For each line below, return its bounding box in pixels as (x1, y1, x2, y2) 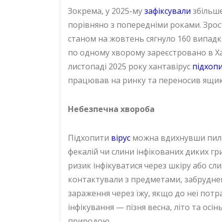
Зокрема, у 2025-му (68, 5, 144, 16)
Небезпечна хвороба (68, 103, 155, 114)
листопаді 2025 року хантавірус (68, 60, 192, 72)
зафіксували (144, 5, 191, 16)
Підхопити (68, 132, 111, 143)
